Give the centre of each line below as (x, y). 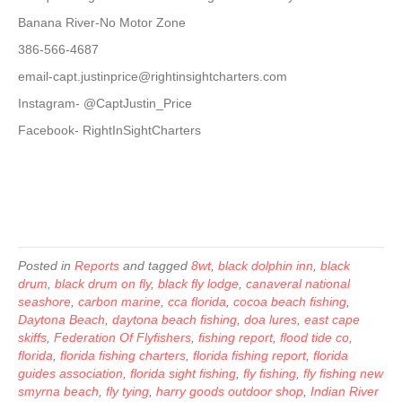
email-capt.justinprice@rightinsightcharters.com (153, 76)
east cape (332, 319)
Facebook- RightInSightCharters (109, 130)
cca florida (197, 301)
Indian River (345, 391)
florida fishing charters (123, 355)
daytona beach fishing (175, 319)
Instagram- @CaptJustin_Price (105, 103)
